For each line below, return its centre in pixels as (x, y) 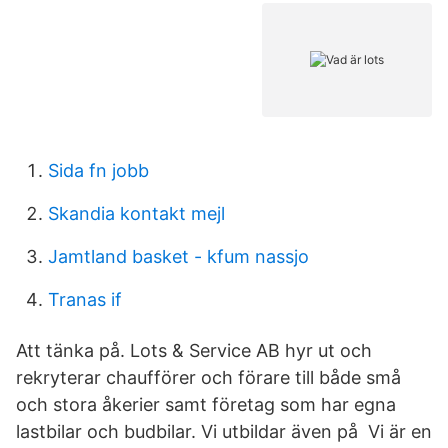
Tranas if (85, 299)
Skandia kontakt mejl (136, 213)
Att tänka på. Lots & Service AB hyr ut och (194, 350)
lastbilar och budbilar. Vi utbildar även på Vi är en (224, 431)
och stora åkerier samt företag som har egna (206, 404)
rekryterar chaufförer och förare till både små (208, 377)
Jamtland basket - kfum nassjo (178, 256)
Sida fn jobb (98, 170)
